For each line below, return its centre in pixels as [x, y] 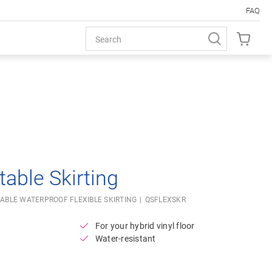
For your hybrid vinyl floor [145, 226]
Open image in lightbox [200, 91]
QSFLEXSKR [165, 199]
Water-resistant [125, 238]
